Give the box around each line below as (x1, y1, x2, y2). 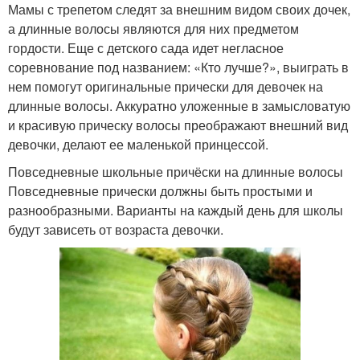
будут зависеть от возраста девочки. (8, 220, 223, 239)
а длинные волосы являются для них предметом (8, 19, 299, 39)
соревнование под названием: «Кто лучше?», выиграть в (8, 58, 349, 77)
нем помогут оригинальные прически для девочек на (8, 77, 323, 96)
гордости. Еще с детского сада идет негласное (8, 39, 284, 58)
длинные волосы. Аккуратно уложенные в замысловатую (8, 96, 350, 116)
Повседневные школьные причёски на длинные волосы (8, 162, 343, 182)
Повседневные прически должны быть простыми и (8, 182, 313, 201)
